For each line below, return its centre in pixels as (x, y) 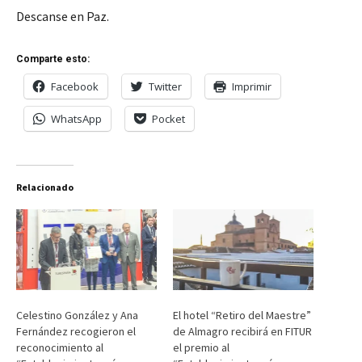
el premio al (201, 347)
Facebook (75, 87)
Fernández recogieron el (76, 331)
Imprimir (252, 87)
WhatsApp (76, 119)
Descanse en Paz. (63, 17)
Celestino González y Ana (77, 315)
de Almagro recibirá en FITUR (242, 331)
